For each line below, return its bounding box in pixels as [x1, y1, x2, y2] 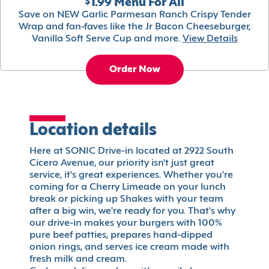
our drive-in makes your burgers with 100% [29, 219, 222, 229]
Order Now [109, 65, 160, 75]
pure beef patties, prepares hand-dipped [29, 231, 213, 241]
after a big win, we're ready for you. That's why [29, 207, 235, 217]
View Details [182, 34, 238, 44]
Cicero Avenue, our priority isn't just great [29, 159, 214, 169]
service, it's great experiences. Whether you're [29, 171, 233, 181]
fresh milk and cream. [29, 255, 127, 265]
